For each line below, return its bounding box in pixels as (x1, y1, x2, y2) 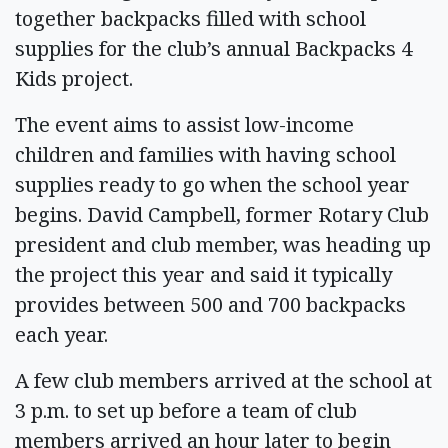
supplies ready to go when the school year (15, 170, 410, 198)
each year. (15, 320, 108, 348)
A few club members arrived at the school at (15, 366, 432, 394)
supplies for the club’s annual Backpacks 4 (15, 34, 412, 62)
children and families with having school (15, 140, 396, 168)
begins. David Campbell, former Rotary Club (15, 200, 429, 228)
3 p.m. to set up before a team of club (15, 396, 357, 424)
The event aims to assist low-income (15, 110, 354, 138)
